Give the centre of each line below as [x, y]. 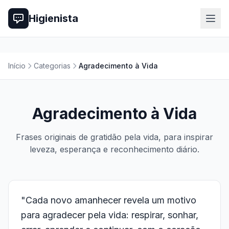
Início [17, 66]
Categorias [52, 66]
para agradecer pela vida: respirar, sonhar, [110, 215]
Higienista [53, 18]
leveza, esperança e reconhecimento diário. [114, 149]
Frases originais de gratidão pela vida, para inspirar [114, 137]
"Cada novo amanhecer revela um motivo [109, 200]
